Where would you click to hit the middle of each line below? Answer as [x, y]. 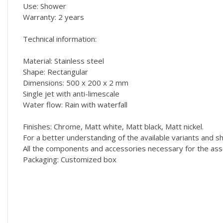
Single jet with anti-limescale [71, 93]
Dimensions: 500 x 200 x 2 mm [76, 82]
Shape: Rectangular [56, 71]
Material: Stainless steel [63, 60]
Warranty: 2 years [54, 17]
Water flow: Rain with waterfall [75, 104]
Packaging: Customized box [70, 159]
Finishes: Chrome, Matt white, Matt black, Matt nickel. [113, 126]
